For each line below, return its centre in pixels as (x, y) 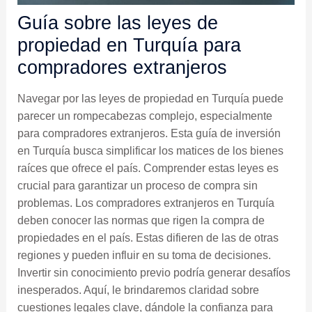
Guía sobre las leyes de (117, 22)
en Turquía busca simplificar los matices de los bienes (150, 150)
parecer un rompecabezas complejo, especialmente (145, 116)
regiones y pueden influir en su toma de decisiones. (144, 255)
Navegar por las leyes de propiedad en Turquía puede (150, 98)
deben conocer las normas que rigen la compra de (141, 220)
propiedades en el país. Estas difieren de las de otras (148, 237)
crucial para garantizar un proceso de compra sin (137, 185)
